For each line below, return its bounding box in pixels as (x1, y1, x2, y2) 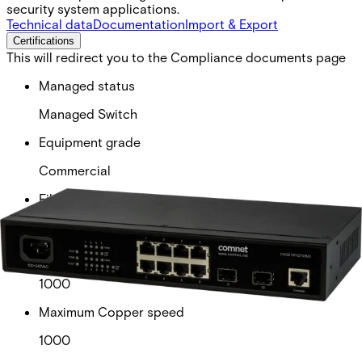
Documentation (93, 15, 185, 32)
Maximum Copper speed (39, 303, 184, 319)
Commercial (39, 162, 111, 178)
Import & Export (185, 15, 278, 32)
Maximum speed (39, 246, 135, 263)
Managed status (39, 77, 135, 93)
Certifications (13, 34, 74, 47)
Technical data (6, 15, 93, 32)
